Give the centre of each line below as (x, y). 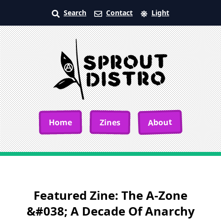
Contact (119, 13)
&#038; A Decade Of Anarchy (110, 211)
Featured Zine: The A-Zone (110, 195)
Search (75, 13)
